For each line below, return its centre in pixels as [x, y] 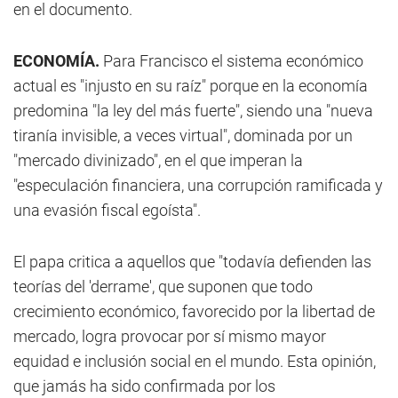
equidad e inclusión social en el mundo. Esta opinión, [195, 361]
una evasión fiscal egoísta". [107, 210]
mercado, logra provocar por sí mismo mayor [170, 336]
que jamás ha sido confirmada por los [144, 386]
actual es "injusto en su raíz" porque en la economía [191, 86]
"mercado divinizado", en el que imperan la [158, 160]
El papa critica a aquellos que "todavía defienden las [192, 262]
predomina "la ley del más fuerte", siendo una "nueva [193, 111]
